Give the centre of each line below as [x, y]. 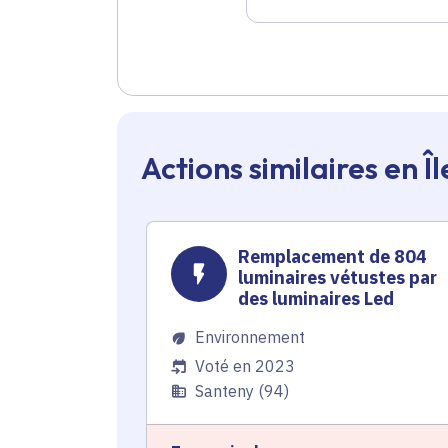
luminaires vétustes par [338, 278]
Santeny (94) [242, 391]
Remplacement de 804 [333, 257]
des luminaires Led [316, 299]
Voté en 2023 [245, 366]
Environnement [250, 337]
